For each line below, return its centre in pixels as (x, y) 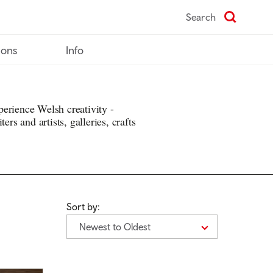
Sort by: (83, 207)
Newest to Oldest (115, 227)
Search (201, 17)
